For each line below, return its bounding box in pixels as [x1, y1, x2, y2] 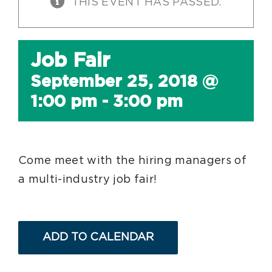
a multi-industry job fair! [18, 174, 157, 185]
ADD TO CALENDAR [42, 232, 154, 243]
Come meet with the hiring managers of [18, 155, 246, 166]
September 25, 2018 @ [30, 73, 218, 90]
